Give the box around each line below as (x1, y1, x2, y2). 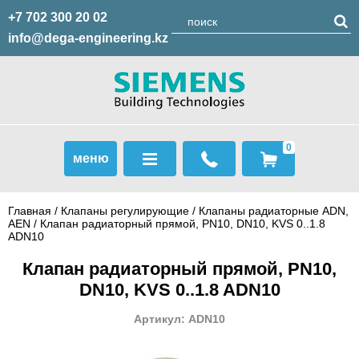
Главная (8, 204, 51, 217)
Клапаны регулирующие (61, 204, 189, 217)
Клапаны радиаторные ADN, (199, 204, 349, 217)
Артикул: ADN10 (134, 313, 225, 325)
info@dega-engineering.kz (8, 31, 168, 45)
